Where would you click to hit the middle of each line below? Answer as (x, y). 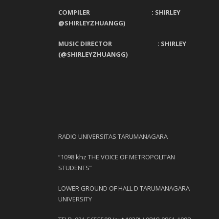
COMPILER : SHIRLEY (119, 12)
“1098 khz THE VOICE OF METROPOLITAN (117, 157)
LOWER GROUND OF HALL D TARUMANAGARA (124, 188)
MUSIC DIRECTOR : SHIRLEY (122, 44)
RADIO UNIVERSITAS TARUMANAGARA (113, 136)
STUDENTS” (75, 168)
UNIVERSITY (75, 199)
